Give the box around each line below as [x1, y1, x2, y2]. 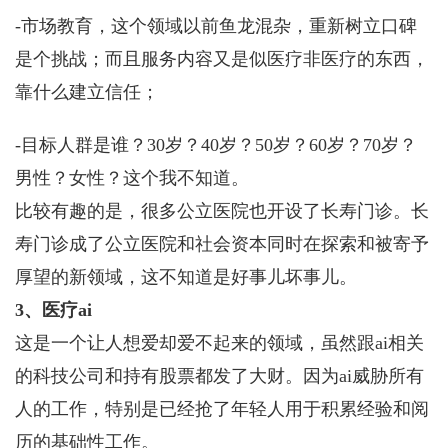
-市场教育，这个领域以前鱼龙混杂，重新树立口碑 [15, 16, 417, 36]
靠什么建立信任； [15, 82, 159, 102]
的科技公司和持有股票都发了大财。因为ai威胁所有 [15, 366, 424, 386]
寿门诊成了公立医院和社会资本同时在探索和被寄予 [15, 234, 429, 254]
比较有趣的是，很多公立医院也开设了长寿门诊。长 [15, 201, 429, 221]
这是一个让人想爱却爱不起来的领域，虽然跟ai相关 [15, 333, 424, 353]
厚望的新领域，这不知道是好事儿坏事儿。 [15, 267, 357, 287]
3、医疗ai [15, 300, 92, 320]
